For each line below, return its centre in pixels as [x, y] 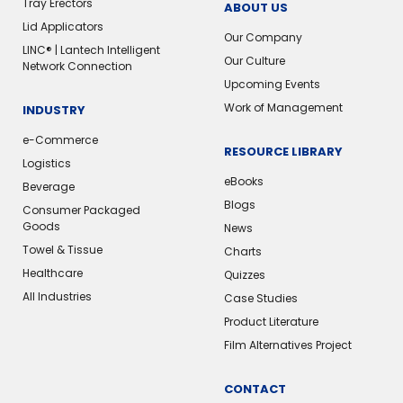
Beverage [49, 186]
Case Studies [260, 298]
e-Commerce [60, 139]
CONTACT [255, 389]
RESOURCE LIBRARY [283, 151]
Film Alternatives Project [287, 345]
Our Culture [254, 60]
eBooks [243, 181]
